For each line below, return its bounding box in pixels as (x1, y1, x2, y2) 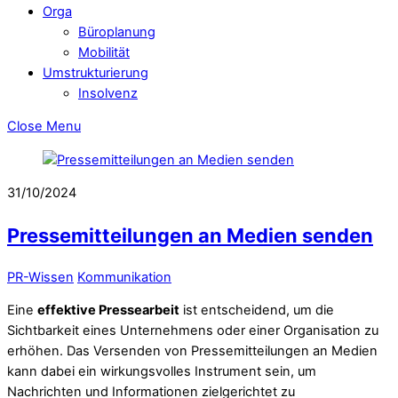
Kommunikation (77, 268, 171, 285)
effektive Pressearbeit (37, 302, 179, 319)
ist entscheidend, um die (179, 302, 334, 319)
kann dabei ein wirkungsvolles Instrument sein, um (7, 363, 316, 380)
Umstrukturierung (43, 64, 148, 81)
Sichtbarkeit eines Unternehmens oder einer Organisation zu (7, 322, 378, 339)
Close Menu (7, 118, 81, 135)
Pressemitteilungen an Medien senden (7, 223, 373, 247)
